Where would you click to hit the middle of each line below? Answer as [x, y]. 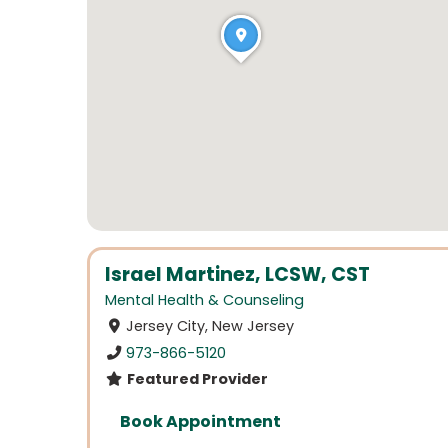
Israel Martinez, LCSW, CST [237, 274]
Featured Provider [195, 378]
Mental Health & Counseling [204, 300]
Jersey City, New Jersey [210, 326]
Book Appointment [200, 421]
